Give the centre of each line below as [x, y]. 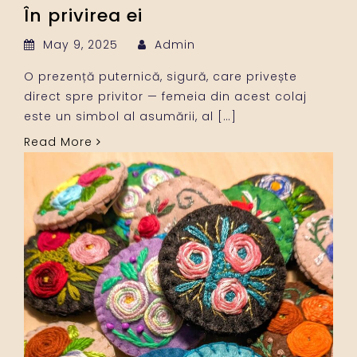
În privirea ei [83, 15]
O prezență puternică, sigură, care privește [161, 76]
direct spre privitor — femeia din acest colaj [165, 96]
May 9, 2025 [80, 44]
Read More [60, 141]
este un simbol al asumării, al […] [130, 116]
